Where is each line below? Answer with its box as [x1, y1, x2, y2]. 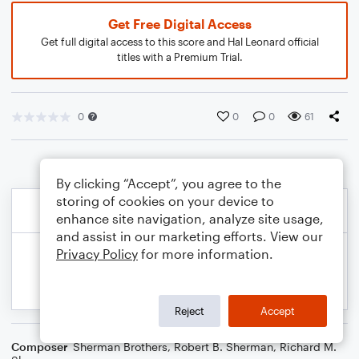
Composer [11, 340, 68, 353]
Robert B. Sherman [174, 340, 273, 353]
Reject [175, 304, 204, 317]
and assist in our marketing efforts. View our [56, 228, 323, 244]
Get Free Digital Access [107, 16, 252, 31]
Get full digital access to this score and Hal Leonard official [40, 35, 319, 48]
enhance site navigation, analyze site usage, [56, 211, 324, 226]
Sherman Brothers [73, 340, 167, 353]
